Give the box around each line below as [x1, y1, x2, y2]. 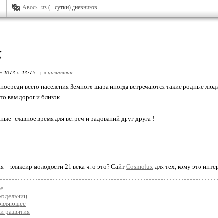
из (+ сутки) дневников [41, 4, 97, 11]
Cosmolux [126, 163, 153, 170]
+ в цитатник [38, 69, 72, 76]
